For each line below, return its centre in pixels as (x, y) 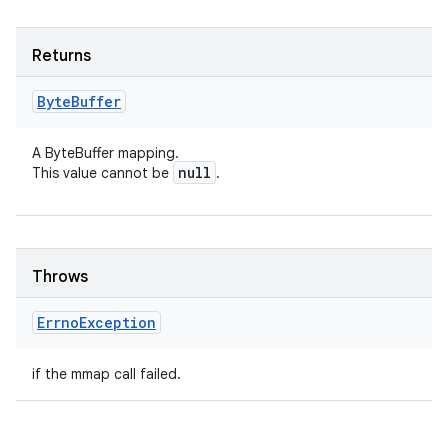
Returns (61, 56)
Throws (60, 277)
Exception (117, 322)
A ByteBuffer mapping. (105, 153)
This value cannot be (102, 173)
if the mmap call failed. (106, 374)
